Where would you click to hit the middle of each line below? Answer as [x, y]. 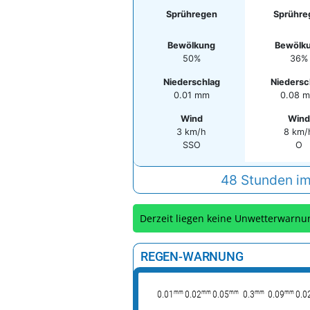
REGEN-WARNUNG [192, 256]
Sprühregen [191, 14]
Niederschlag [191, 82]
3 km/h [191, 132]
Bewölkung [191, 45]
